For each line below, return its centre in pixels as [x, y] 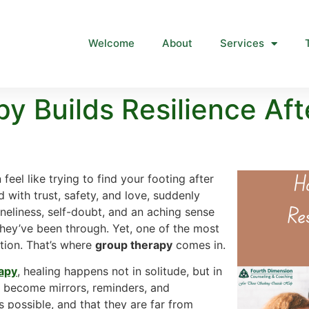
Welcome [111, 43]
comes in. [199, 245]
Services [242, 43]
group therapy [134, 245]
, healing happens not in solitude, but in [120, 271]
